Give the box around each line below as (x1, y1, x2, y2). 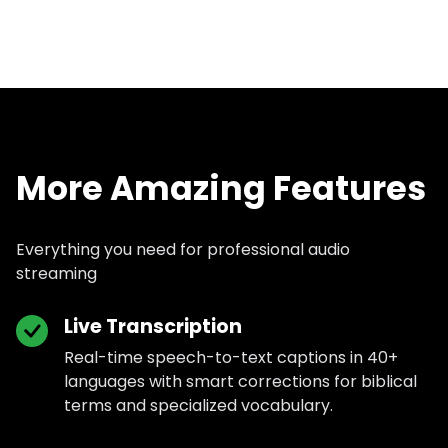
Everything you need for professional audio (16, 238, 350, 262)
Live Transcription (64, 312, 242, 340)
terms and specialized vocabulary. (64, 393, 333, 417)
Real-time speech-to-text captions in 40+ (64, 345, 398, 369)
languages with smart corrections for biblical (64, 369, 417, 393)
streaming (16, 262, 97, 286)
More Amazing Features (16, 165, 426, 213)
